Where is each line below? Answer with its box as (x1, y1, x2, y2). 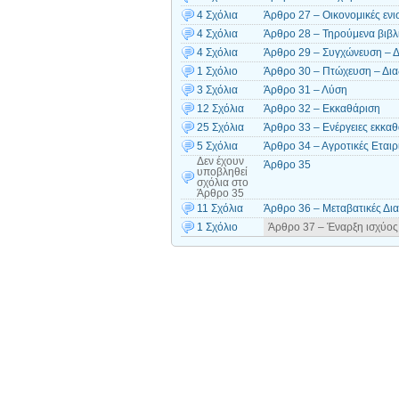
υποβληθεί (197, 167, 248, 178)
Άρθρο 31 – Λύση (264, 85, 347, 96)
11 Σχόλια (197, 203, 243, 215)
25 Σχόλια (197, 122, 244, 134)
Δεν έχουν (197, 156, 244, 167)
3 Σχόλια (197, 85, 238, 96)
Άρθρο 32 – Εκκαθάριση (264, 103, 380, 115)
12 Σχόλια (197, 103, 244, 115)
